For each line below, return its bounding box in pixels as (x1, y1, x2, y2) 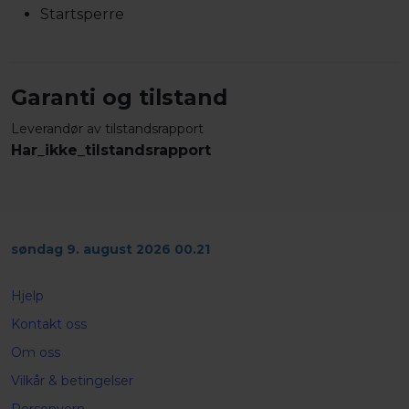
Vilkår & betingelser (11, 372, 133, 389)
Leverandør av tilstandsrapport (11, 120, 204, 137)
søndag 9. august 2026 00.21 (11, 241, 210, 257)
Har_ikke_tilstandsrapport (11, 141, 211, 159)
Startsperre (40, 5, 124, 23)
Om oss (11, 344, 60, 361)
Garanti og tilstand (11, 83, 227, 110)
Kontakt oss (11, 316, 87, 332)
